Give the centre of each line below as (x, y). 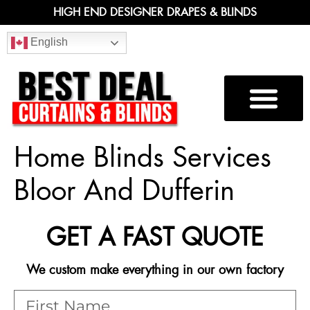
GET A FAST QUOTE (155, 237)
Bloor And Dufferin (124, 190)
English (48, 42)
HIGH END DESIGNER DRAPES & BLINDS (155, 12)
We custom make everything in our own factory (155, 270)
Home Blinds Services (143, 157)
